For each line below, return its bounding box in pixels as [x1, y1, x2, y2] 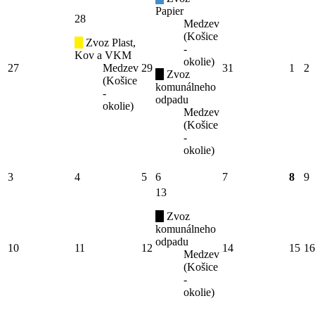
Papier [155, 5, 184, 18]
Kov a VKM [75, 49, 131, 62]
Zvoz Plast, [83, 37, 136, 49]
